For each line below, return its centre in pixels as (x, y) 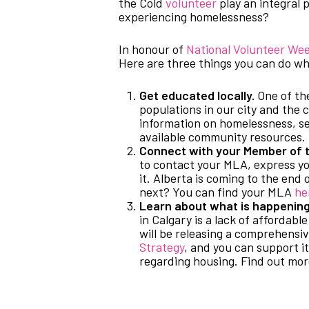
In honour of (152, 49)
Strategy (162, 247)
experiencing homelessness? (194, 17)
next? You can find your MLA (217, 192)
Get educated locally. (197, 95)
